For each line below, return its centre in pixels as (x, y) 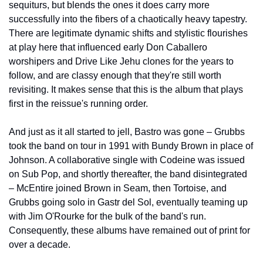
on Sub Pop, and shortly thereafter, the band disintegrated (128, 174)
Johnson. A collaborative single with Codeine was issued (127, 160)
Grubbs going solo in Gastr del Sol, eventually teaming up (128, 202)
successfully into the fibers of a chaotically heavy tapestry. (128, 19)
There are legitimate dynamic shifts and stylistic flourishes (128, 33)
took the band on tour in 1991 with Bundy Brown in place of (131, 146)
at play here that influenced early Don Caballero (108, 47)
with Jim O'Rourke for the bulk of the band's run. (107, 216)
